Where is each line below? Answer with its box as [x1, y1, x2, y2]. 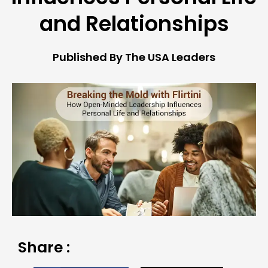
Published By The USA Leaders [53, 50, 215, 65]
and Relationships [39, 9, 229, 39]
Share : [18, 237, 70, 258]
